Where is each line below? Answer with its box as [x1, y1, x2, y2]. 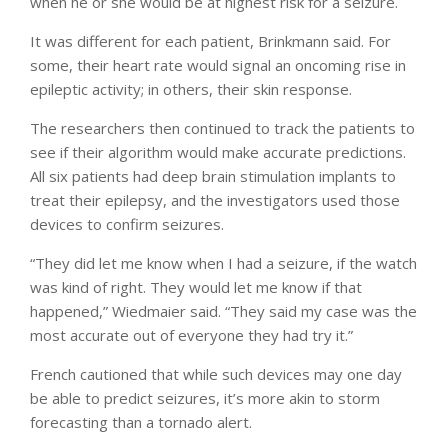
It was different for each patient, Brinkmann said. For [30, 30, 391, 51]
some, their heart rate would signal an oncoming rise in [30, 54, 406, 75]
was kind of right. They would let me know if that [30, 276, 362, 297]
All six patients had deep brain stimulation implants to [30, 165, 396, 186]
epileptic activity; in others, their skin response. [30, 78, 352, 99]
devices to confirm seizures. [30, 213, 224, 234]
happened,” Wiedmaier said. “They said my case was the [30, 300, 417, 321]
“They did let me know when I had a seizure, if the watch [30, 252, 417, 273]
